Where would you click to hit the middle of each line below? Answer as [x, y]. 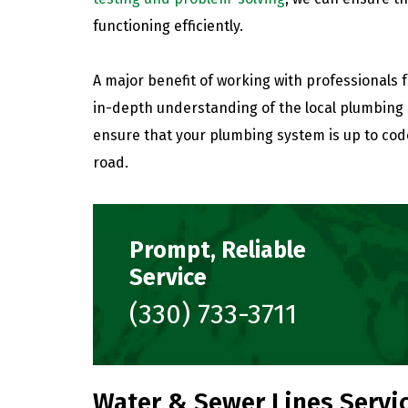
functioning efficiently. [168, 25]
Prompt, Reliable [218, 250]
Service [168, 277]
